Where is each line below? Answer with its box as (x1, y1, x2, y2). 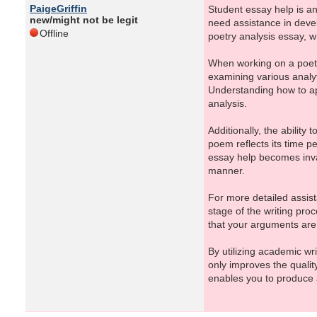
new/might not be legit (30, 14, 138, 25)
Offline (40, 28, 69, 39)
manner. (208, 165, 245, 176)
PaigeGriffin (30, 3, 87, 14)
